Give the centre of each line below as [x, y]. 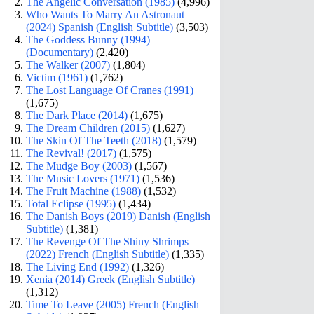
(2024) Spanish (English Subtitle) [100, 27]
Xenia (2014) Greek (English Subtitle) [111, 279]
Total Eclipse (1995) [71, 203]
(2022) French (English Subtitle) [98, 254]
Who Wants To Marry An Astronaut [105, 14]
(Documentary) [60, 52]
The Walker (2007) [68, 64]
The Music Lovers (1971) [83, 178]
